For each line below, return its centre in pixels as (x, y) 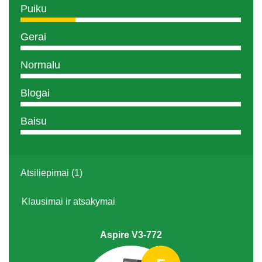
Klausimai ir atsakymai (68, 201)
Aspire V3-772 (131, 235)
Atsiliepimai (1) (51, 173)
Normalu (40, 65)
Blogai (35, 93)
